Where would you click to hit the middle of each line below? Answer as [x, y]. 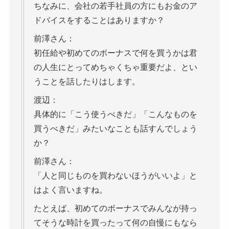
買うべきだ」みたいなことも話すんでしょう [115, 129]
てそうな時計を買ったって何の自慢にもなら [115, 223]
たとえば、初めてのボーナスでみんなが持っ [115, 209]
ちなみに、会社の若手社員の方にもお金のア [115, 6]
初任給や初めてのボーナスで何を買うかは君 [115, 53]
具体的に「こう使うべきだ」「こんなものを [115, 114]
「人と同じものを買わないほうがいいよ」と [115, 176]
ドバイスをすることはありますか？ [99, 20]
